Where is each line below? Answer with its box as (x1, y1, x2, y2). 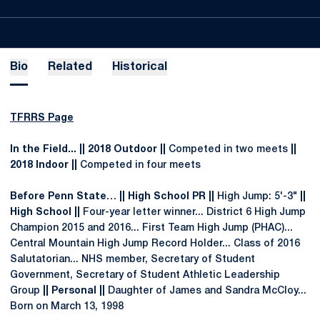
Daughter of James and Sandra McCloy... (105, 286, 306, 296)
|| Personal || (43, 286, 105, 296)
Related (48, 62, 92, 72)
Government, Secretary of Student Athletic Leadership (10, 271, 280, 280)
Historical (112, 62, 167, 72)
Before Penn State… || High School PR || (10, 192, 214, 201)
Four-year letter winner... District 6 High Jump (80, 208, 306, 217)
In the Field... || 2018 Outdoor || (10, 145, 169, 154)
